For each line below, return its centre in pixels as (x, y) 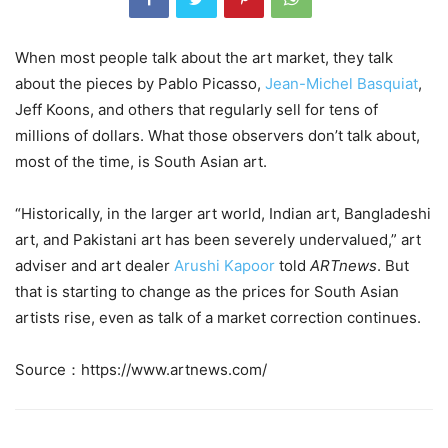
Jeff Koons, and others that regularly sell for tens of (196, 110)
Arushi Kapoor (222, 266)
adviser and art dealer (92, 266)
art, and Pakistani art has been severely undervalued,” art (218, 240)
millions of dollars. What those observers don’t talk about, (217, 136)
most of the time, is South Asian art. (141, 162)
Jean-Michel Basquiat (341, 84)
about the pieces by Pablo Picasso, (140, 84)
